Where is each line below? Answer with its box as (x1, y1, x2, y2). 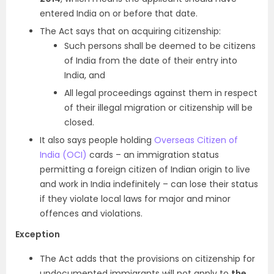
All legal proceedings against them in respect (64, 87, 257, 99)
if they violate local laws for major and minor (40, 193, 231, 205)
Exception (15, 228, 60, 240)
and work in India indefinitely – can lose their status (40, 178, 258, 190)
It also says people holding (40, 134, 154, 146)
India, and (64, 69, 105, 81)
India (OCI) (40, 149, 87, 161)
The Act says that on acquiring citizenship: (40, 25, 221, 37)
